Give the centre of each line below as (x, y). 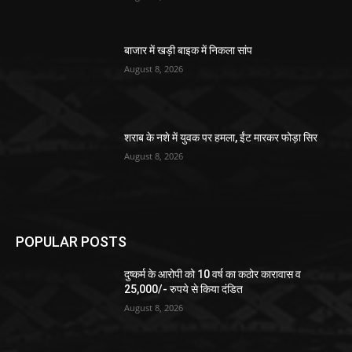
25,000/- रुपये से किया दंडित (184, 289)
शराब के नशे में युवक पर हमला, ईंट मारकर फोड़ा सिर (221, 138)
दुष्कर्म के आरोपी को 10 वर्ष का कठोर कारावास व (213, 274)
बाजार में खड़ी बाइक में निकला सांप (189, 50)
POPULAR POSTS (71, 241)
